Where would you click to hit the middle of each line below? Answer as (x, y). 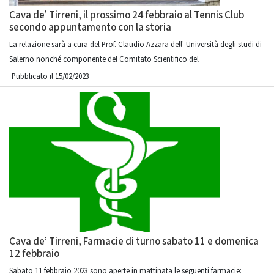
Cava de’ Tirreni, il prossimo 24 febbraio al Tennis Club (127, 15)
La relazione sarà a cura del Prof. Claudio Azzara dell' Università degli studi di (135, 45)
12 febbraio (34, 254)
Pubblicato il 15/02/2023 (50, 76)
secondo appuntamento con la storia (90, 28)
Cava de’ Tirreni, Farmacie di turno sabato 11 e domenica (134, 242)
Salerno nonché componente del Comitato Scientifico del (104, 59)
